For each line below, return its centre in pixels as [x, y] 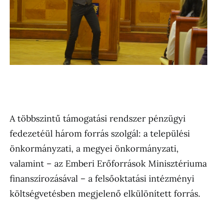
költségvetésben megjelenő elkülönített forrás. [105, 193]
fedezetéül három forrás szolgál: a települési [100, 133]
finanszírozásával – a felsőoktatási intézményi [102, 178]
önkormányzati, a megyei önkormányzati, [94, 148]
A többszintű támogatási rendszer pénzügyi [98, 118]
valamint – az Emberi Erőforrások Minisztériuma [108, 163]
